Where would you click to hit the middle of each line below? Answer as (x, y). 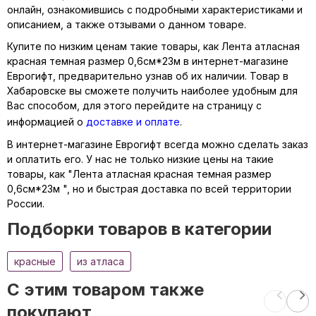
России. (26, 203)
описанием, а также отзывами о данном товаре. (127, 24)
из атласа (101, 261)
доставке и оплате (133, 121)
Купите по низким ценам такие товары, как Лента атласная (153, 46)
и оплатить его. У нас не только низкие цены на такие (140, 159)
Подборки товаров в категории (139, 229)
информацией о (47, 121)
